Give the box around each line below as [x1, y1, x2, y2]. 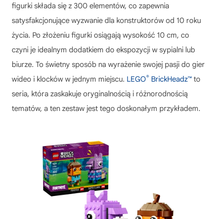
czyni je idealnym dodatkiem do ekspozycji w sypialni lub [12, 45, 195, 54]
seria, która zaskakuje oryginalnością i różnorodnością [12, 89, 188, 98]
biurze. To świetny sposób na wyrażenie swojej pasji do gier [12, 60, 205, 69]
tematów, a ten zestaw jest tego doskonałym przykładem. [12, 104, 200, 113]
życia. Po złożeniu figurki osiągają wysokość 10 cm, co [12, 30, 189, 40]
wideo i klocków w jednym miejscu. [12, 74, 127, 84]
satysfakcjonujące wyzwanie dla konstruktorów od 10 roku [12, 16, 201, 25]
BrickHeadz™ [149, 74, 192, 84]
